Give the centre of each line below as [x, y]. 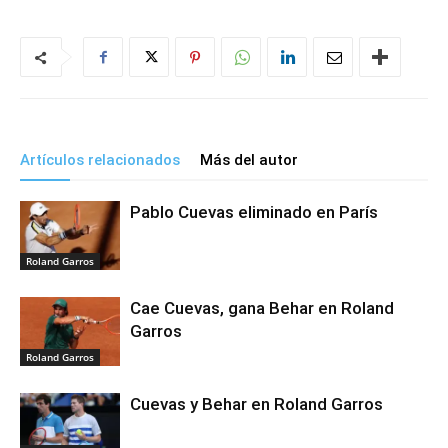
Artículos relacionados [100, 160]
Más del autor [249, 160]
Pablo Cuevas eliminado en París [254, 212]
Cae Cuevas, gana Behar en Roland [262, 308]
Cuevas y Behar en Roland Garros [256, 404]
